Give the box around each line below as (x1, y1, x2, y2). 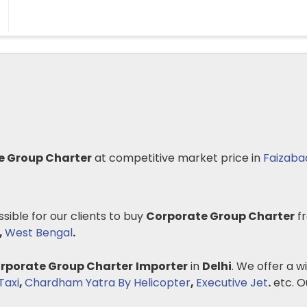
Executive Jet (196, 275, 268, 291)
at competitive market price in (92, 150, 263, 166)
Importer (136, 258, 188, 274)
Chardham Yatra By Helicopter (25, 275, 191, 291)
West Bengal (5, 225, 73, 241)
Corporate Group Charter (146, 208, 295, 224)
